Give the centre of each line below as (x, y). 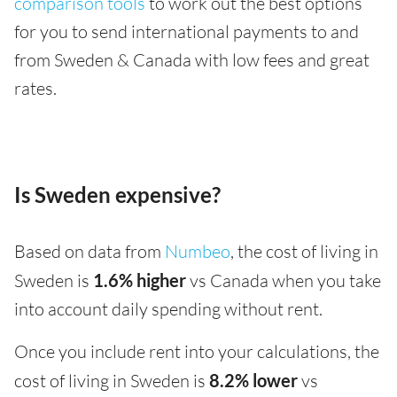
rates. (35, 88)
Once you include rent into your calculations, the (197, 351)
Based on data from (90, 251)
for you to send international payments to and (187, 31)
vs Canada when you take (284, 280)
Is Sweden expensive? (117, 195)
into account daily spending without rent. (168, 309)
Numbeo (198, 251)
